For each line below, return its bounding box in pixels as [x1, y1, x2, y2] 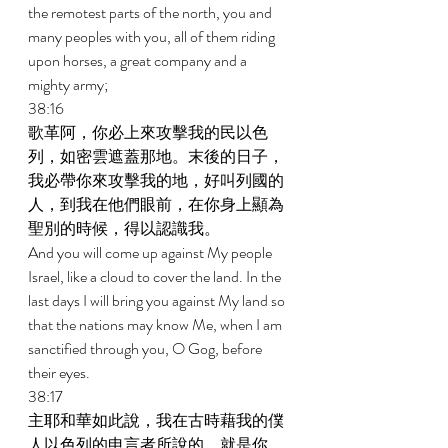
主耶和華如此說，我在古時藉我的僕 [28, 409, 284, 432]
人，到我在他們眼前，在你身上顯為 [28, 193, 284, 216]
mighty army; [28, 73, 111, 96]
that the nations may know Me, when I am [28, 313, 285, 336]
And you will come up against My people [28, 241, 275, 264]
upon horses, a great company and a [28, 49, 250, 72]
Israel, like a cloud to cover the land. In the [28, 265, 284, 288]
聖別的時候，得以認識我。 [28, 217, 223, 240]
